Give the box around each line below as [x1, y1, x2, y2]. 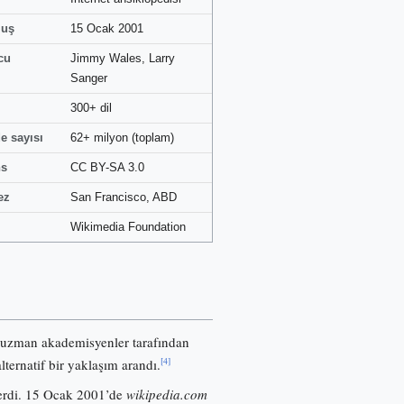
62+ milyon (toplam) [70, 131, 174, 144]
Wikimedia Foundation [70, 220, 186, 234]
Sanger [70, 71, 107, 85]
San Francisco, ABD [70, 190, 177, 204]
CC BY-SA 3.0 [70, 161, 144, 174]
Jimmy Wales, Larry [70, 51, 175, 65]
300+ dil [70, 101, 112, 115]
